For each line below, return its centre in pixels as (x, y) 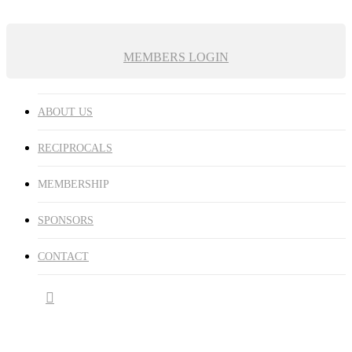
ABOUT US (65, 112)
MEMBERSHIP (73, 184)
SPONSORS (66, 220)
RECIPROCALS (75, 148)
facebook (65, 296)
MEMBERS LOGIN (176, 57)
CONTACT (63, 257)
